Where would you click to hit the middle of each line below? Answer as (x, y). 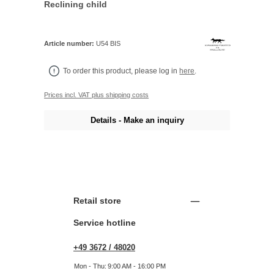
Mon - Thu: (90, 266)
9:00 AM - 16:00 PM (137, 266)
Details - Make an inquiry (137, 120)
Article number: (70, 43)
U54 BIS (109, 43)
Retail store (97, 201)
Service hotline (105, 223)
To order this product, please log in (121, 71)
